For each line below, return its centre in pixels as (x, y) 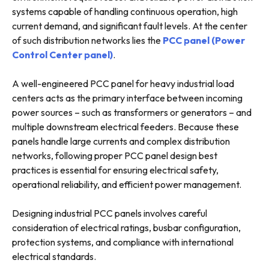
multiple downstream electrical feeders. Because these (125, 127)
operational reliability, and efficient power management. (127, 185)
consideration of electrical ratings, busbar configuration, (126, 228)
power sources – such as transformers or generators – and (132, 113)
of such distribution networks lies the (87, 41)
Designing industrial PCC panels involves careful (110, 213)
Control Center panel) (62, 55)
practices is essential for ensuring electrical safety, (115, 170)
